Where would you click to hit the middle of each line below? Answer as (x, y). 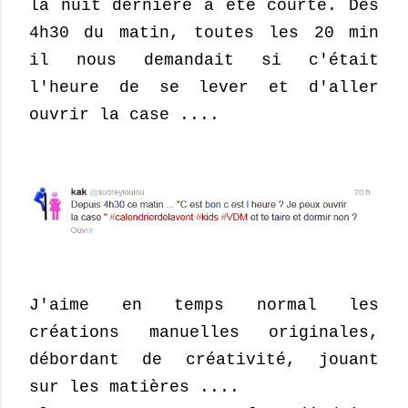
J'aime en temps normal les (204, 305)
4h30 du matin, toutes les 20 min (204, 33)
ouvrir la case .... (124, 115)
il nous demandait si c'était (204, 60)
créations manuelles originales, (204, 332)
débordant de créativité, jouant (204, 359)
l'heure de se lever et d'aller (204, 87)
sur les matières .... (134, 387)
